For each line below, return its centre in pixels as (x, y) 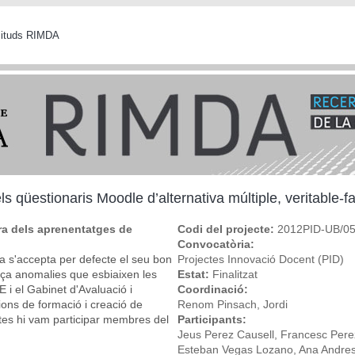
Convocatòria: (218, 244)
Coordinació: (214, 289)
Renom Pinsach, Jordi (233, 304)
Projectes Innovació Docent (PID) (261, 259)
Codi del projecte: (227, 229)
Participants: (214, 319)
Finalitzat (235, 274)
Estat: (195, 274)
